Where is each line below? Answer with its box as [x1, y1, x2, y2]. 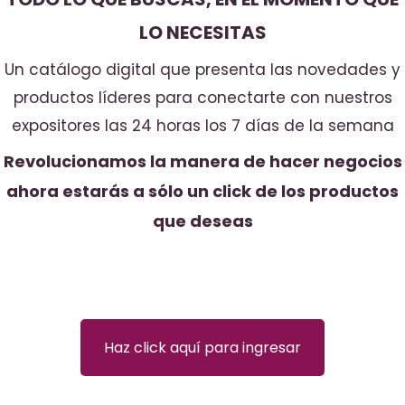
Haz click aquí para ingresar [104, 337, 301, 359]
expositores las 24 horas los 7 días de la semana [11, 115, 394, 137]
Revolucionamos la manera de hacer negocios [3, 150, 402, 174]
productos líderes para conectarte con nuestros [13, 87, 392, 109]
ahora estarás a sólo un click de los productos [6, 180, 399, 203]
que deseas [152, 210, 253, 233]
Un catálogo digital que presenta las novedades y [5, 59, 400, 81]
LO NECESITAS [138, 20, 267, 45]
